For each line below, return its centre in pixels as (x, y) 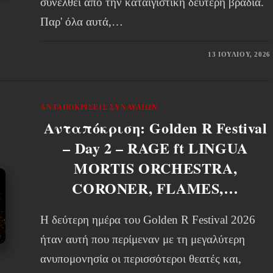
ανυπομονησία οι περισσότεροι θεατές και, (141, 259)
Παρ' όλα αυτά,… (82, 22)
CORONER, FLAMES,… (155, 188)
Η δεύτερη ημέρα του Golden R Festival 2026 (148, 220)
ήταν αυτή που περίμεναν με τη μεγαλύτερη (143, 239)
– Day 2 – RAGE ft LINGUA (155, 148)
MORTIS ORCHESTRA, (155, 168)
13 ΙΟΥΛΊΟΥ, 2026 (239, 54)
